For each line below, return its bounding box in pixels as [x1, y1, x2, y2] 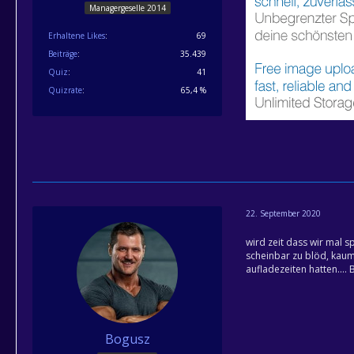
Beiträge [48, 47, 77, 59]
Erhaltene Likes [48, 29, 105, 41]
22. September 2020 [246, 207, 321, 219]
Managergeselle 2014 [88, 2, 166, 13]
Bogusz [104, 330, 150, 348]
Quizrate [48, 84, 82, 96]
